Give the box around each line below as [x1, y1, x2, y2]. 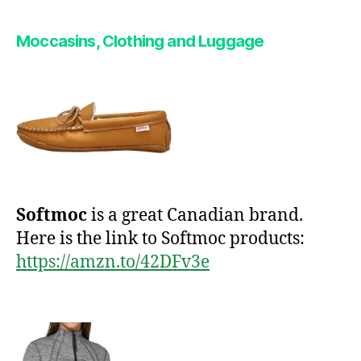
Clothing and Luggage [98, 31, 264, 52]
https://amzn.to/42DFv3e [16, 251, 210, 273]
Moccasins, [16, 31, 99, 52]
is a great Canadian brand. [87, 204, 303, 226]
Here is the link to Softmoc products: [16, 227, 305, 250]
